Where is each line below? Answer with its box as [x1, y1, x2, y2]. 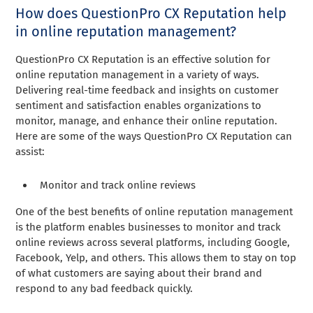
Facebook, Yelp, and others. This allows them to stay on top [15, 251, 297, 264]
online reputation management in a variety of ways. [15, 68, 260, 81]
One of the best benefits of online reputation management [15, 205, 293, 218]
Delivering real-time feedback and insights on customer [15, 83, 279, 96]
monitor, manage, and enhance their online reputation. [15, 114, 278, 127]
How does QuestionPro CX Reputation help [15, 4, 287, 22]
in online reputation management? [15, 22, 237, 40]
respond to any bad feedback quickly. [15, 282, 194, 295]
